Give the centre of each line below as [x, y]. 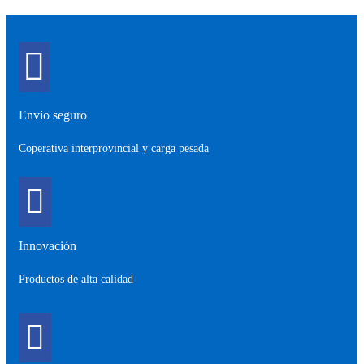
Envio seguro [53, 115]
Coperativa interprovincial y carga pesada [114, 148]
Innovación [48, 245]
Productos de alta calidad [76, 279]
